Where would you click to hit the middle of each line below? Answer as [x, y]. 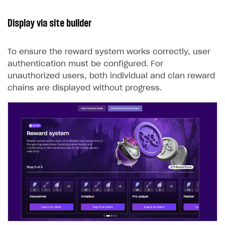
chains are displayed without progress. [85, 88]
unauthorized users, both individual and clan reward [111, 76]
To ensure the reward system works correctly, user [109, 52]
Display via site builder [50, 23]
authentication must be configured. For [85, 64]
